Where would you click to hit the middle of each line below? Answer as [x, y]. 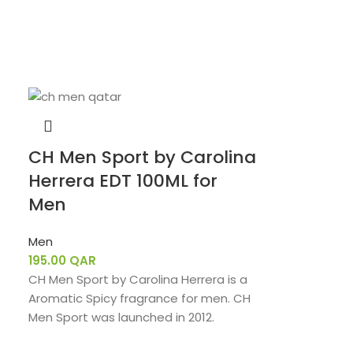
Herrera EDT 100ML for [123, 180]
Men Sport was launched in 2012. [122, 317]
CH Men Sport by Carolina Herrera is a [138, 279]
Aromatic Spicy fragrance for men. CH [140, 298]
